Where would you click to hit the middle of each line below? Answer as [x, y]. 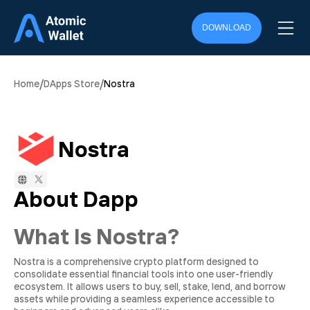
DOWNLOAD [227, 28]
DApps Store [72, 84]
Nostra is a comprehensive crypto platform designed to [136, 262]
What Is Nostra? [97, 236]
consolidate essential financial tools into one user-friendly [143, 274]
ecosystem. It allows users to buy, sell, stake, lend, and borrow [150, 286]
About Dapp [76, 199]
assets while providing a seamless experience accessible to [144, 299]
